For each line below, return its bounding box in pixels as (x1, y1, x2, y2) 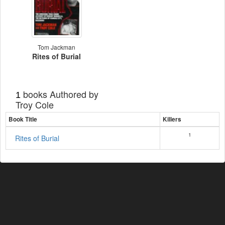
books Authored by (21, 87, 98, 100)
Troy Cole (16, 98, 54, 111)
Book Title (9, 115, 37, 124)
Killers (163, 115, 181, 124)
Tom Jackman (38, 43, 75, 51)
